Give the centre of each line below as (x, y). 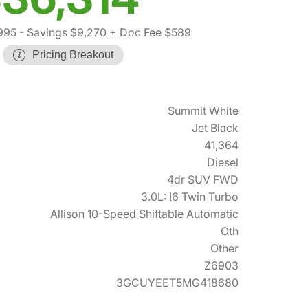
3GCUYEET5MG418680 (177, 282)
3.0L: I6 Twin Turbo (190, 196)
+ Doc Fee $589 (149, 32)
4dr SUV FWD (203, 179)
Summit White (203, 110)
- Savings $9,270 (62, 32)
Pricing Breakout (73, 54)
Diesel (223, 162)
